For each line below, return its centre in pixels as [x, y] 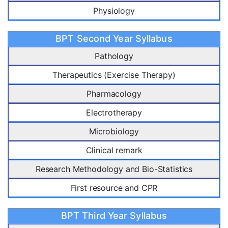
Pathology [114, 56]
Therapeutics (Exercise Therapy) [114, 75]
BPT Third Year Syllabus [114, 216]
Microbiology [114, 132]
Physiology [114, 11]
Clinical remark [114, 150]
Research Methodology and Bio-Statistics [114, 169]
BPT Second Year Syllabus [114, 39]
